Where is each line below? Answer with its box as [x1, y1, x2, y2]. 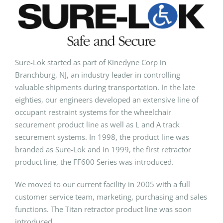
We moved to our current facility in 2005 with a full [15, 179, 190, 189]
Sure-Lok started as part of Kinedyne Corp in [15, 57, 166, 67]
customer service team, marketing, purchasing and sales [15, 191, 207, 202]
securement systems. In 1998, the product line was [15, 131, 189, 142]
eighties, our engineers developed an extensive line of [15, 94, 199, 105]
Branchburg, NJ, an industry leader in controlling [15, 69, 180, 80]
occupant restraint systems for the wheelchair [15, 107, 171, 117]
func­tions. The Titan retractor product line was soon [15, 204, 192, 214]
